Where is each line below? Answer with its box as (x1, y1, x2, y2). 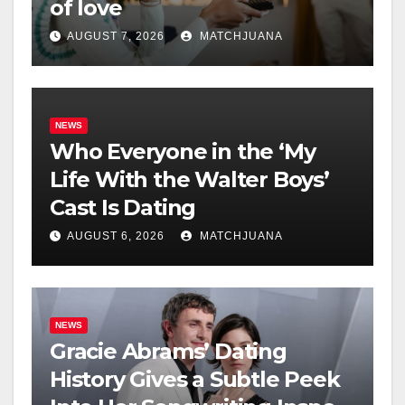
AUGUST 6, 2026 (67, 230, 165, 243)
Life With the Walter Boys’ (50, 166, 329, 193)
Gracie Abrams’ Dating (50, 338, 287, 365)
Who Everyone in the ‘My (50, 138, 316, 165)
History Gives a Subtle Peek (50, 366, 340, 393)
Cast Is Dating (50, 194, 196, 221)
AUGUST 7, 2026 (67, 30, 165, 43)
